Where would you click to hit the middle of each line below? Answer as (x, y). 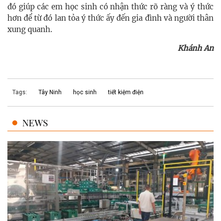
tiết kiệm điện (126, 92)
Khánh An (196, 48)
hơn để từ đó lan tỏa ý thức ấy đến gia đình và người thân (110, 18)
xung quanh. (30, 30)
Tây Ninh (50, 92)
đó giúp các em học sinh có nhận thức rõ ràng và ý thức (110, 7)
